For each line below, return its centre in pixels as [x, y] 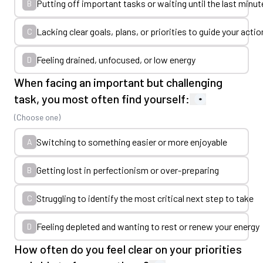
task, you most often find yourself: [102, 99]
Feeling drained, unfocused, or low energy [116, 60]
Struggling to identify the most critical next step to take [145, 198]
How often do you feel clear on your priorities [128, 249]
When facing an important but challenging [118, 82]
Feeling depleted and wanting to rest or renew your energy [148, 226]
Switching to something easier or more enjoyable [132, 142]
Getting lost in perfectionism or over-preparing [128, 170]
